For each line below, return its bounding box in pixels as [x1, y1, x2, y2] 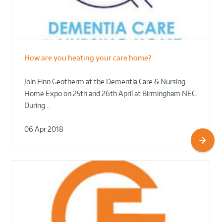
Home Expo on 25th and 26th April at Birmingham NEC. [24, 89, 197, 98]
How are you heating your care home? [24, 54, 151, 62]
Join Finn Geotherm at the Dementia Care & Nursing [24, 77, 185, 86]
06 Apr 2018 [24, 125, 63, 134]
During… [24, 101, 50, 110]
